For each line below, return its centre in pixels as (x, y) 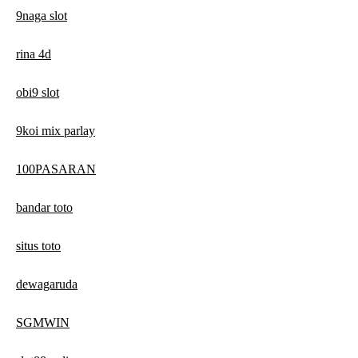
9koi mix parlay (56, 131)
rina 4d (34, 54)
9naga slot (42, 16)
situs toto (38, 246)
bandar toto (44, 208)
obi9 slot (38, 93)
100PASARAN (56, 169)
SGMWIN (43, 323)
